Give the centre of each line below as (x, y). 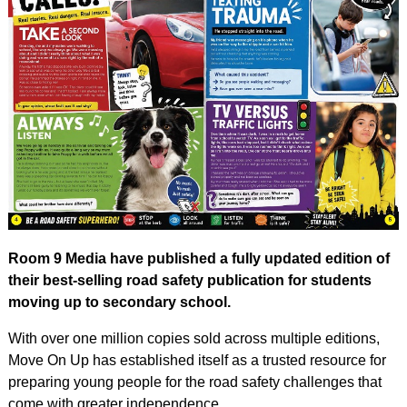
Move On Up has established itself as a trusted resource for (197, 361)
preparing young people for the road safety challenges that (194, 382)
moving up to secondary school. (119, 303)
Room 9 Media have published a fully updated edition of (199, 259)
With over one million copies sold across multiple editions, (194, 339)
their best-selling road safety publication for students (189, 281)
